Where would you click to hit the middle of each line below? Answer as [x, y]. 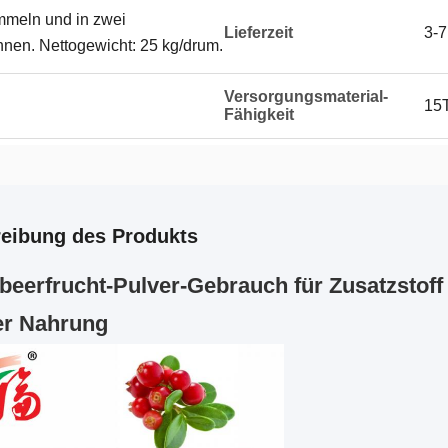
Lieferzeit [258, 32]
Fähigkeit [259, 114]
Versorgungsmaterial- [306, 96]
